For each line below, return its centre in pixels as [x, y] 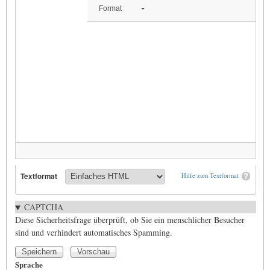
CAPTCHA [43, 207]
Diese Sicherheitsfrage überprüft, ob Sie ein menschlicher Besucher [130, 220]
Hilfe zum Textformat [210, 176]
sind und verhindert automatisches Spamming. [94, 233]
